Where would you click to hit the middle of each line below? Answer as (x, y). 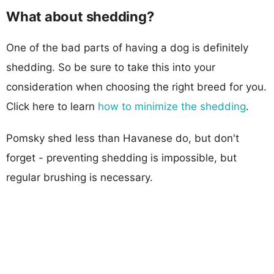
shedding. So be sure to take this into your (111, 67)
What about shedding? (80, 16)
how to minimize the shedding (172, 106)
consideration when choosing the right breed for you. (136, 87)
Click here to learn (52, 106)
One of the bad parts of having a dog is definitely (127, 47)
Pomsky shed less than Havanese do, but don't (123, 138)
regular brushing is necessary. (80, 177)
